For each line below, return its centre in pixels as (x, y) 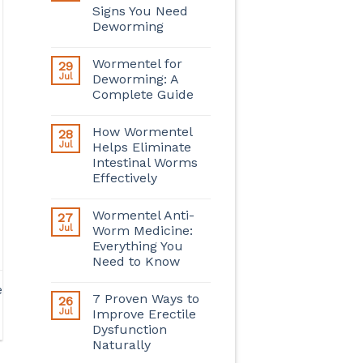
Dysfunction (129, 329)
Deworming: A (135, 79)
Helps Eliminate (141, 147)
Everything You (137, 246)
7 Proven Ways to (145, 298)
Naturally (121, 344)
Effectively (124, 177)
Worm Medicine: (142, 230)
